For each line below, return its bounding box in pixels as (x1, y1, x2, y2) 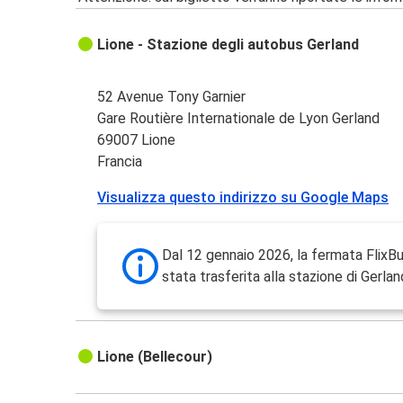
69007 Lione (97, 131, 176, 149)
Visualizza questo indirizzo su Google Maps (97, 189, 390, 207)
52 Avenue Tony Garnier (97, 88, 246, 106)
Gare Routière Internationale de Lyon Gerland (97, 110, 381, 128)
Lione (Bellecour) (97, 348, 213, 366)
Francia (97, 153, 143, 171)
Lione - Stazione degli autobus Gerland (97, 36, 360, 54)
